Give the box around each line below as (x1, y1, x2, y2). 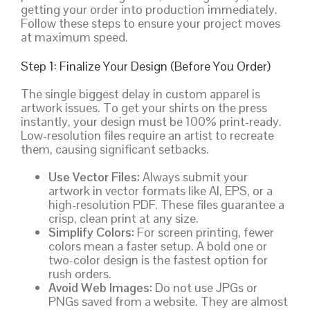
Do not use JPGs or (152, 279, 257, 295)
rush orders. (48, 265, 111, 282)
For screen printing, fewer (134, 224, 274, 240)
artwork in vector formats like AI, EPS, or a (48, 182, 273, 199)
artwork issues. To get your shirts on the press (21, 99, 267, 116)
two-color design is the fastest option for (48, 251, 268, 268)
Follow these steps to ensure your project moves (21, 15, 280, 31)
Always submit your (140, 168, 248, 185)
